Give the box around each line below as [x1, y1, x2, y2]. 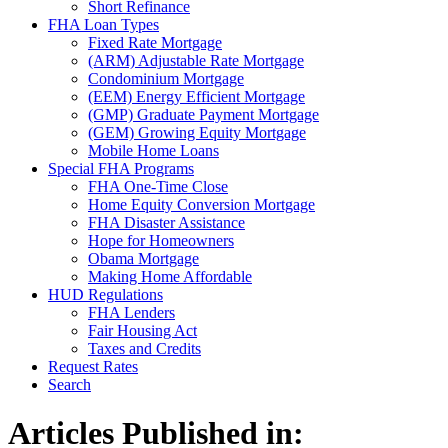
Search [48, 375, 91, 393]
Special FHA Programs [48, 159, 194, 177]
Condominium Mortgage [88, 69, 244, 87]
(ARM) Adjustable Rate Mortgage [88, 51, 304, 69]
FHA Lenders [88, 303, 175, 321]
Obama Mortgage [88, 249, 199, 267]
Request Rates [48, 357, 138, 375]
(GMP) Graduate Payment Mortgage [88, 105, 319, 123]
